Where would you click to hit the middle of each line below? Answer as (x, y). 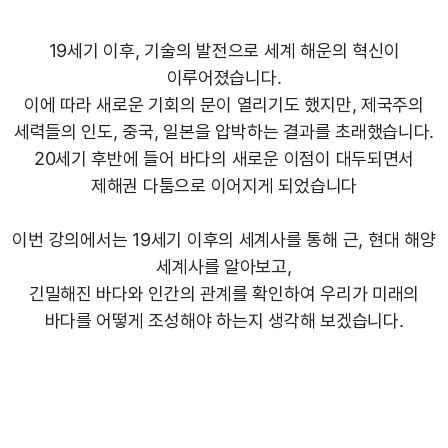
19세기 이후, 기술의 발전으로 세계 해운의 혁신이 (224, 50)
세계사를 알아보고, (224, 266)
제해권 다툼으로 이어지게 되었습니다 (224, 185)
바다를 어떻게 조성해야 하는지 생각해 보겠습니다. (224, 320)
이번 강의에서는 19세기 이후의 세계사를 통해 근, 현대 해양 (224, 239)
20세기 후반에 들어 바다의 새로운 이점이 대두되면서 (224, 158)
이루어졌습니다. (224, 77)
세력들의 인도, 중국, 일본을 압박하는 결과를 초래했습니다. (224, 131)
